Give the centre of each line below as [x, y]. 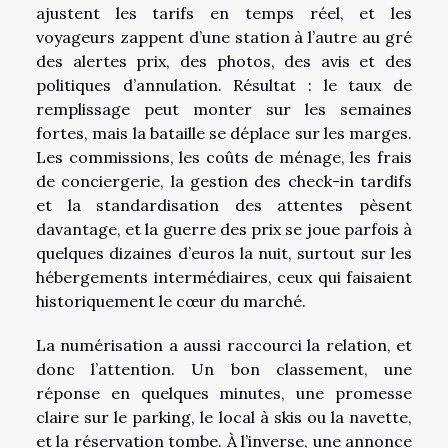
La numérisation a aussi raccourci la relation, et [224, 344]
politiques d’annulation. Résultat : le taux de [224, 84]
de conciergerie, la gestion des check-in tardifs [224, 180]
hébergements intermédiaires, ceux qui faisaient [224, 276]
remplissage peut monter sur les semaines [224, 108]
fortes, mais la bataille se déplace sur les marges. [224, 132]
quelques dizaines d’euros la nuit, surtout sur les [224, 252]
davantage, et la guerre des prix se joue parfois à [224, 228]
